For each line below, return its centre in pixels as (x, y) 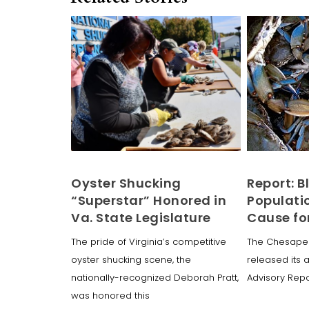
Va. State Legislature (141, 217)
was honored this (110, 295)
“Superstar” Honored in (149, 200)
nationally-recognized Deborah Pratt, (155, 277)
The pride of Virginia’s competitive (149, 241)
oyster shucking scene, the (131, 259)
